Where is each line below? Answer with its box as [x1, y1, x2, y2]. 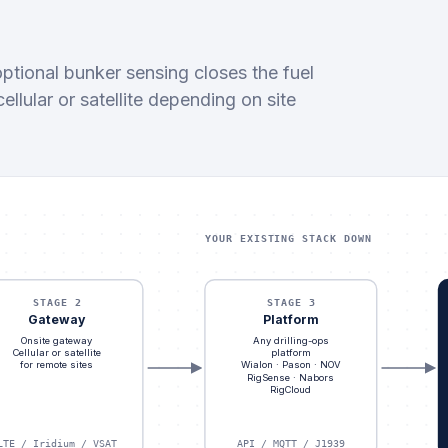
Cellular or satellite [12, 347, 101, 359]
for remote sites [20, 359, 94, 371]
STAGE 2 [33, 296, 81, 309]
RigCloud [270, 384, 312, 396]
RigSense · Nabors [247, 371, 335, 384]
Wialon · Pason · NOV [240, 359, 341, 371]
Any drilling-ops [252, 334, 329, 346]
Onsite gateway [21, 334, 94, 346]
